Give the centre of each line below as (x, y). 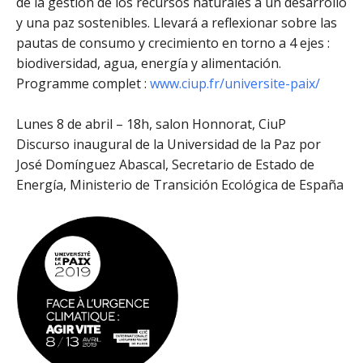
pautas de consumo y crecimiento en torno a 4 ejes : (173, 43)
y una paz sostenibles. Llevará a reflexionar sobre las (177, 23)
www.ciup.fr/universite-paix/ (235, 84)
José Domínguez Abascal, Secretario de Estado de (165, 165)
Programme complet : (83, 84)
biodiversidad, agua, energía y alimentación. (149, 64)
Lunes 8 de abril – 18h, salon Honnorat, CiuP (151, 124)
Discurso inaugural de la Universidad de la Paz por (169, 145)
